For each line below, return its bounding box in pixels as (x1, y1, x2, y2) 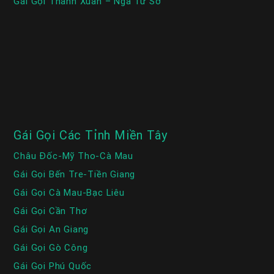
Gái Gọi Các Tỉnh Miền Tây (13, 127, 168, 143)
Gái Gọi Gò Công (13, 242, 88, 254)
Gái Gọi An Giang (13, 223, 89, 235)
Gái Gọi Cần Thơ (13, 205, 87, 217)
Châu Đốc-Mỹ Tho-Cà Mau (13, 150, 133, 162)
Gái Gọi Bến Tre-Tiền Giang (13, 168, 136, 180)
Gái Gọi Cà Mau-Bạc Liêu (13, 187, 125, 199)
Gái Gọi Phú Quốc (13, 260, 92, 272)
